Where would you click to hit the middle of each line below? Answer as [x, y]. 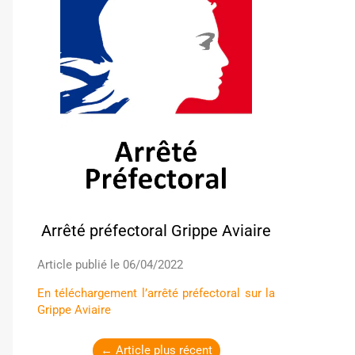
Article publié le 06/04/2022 [110, 265]
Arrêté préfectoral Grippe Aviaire [156, 231]
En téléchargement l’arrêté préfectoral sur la [156, 293]
